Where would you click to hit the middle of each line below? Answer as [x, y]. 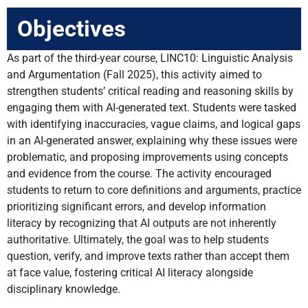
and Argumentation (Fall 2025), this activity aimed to [134, 75]
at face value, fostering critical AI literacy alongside [130, 273]
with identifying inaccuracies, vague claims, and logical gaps [154, 124]
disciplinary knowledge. [65, 289]
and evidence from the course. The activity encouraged [139, 174]
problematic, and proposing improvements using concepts [147, 157]
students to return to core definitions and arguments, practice [154, 190]
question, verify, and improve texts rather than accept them [148, 256]
